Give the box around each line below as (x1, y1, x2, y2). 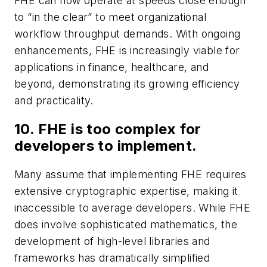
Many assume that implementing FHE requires (14, 167, 247, 181)
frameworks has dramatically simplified (14, 251, 210, 264)
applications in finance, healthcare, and (14, 61, 209, 74)
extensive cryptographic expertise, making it (14, 184, 238, 197)
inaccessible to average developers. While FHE (14, 201, 250, 214)
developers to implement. (14, 137, 197, 155)
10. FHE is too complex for (14, 120, 201, 138)
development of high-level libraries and (14, 234, 210, 247)
